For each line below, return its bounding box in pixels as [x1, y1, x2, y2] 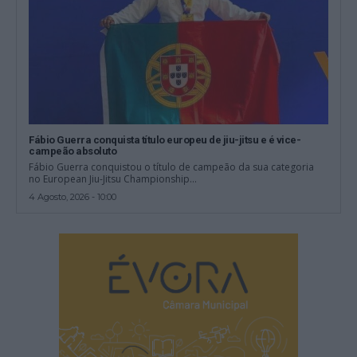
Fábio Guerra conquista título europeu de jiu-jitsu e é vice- [29, 134, 301, 147]
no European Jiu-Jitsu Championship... [29, 172, 198, 186]
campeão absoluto [29, 145, 117, 158]
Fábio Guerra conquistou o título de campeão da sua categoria [29, 160, 315, 175]
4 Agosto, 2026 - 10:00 [29, 191, 117, 203]
